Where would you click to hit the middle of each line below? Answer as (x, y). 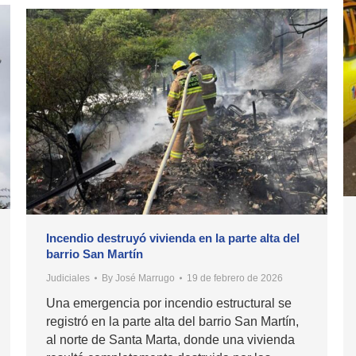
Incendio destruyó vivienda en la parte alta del (173, 238)
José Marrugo (145, 279)
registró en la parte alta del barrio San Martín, (172, 322)
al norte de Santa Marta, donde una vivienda (170, 340)
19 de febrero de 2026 (235, 279)
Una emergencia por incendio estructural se (169, 304)
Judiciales (68, 279)
